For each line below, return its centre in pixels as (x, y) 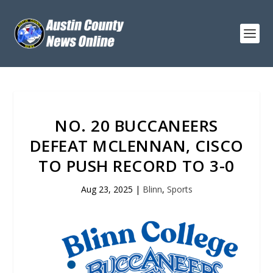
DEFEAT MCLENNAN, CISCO (136, 146)
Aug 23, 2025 (107, 189)
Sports (179, 189)
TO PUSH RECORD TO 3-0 (136, 166)
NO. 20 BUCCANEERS (136, 126)
